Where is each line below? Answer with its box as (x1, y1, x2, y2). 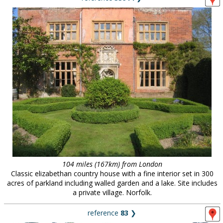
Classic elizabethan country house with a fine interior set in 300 (10, 169, 214, 178)
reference (88, 208, 120, 218)
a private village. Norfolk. (72, 188, 152, 197)
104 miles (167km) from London (62, 159, 162, 169)
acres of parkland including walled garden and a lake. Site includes (6, 178, 218, 188)
